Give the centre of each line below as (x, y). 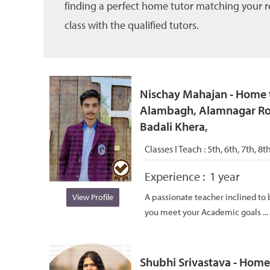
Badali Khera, (174, 127)
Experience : (177, 176)
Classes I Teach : (176, 149)
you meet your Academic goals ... (206, 212)
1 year (225, 176)
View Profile (93, 197)
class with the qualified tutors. (132, 25)
